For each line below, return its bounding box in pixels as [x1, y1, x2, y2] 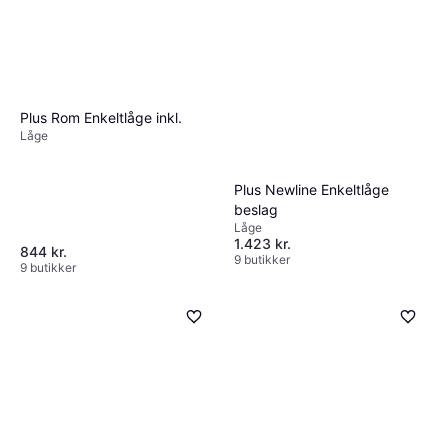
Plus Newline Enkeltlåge [234, 180, 389, 198]
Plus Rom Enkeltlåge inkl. [20, 109, 182, 127]
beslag [234, 200, 278, 218]
